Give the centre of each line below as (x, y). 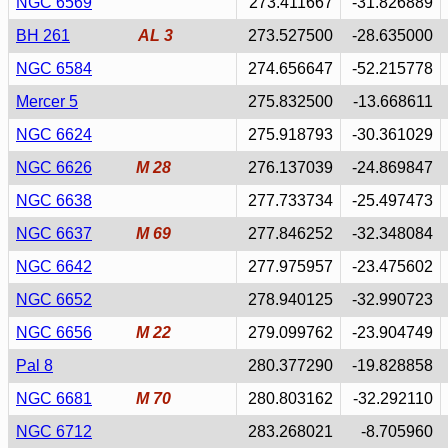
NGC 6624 (54, 134)
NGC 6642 (54, 266)
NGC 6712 (54, 431)
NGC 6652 (54, 299)
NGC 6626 (54, 167)
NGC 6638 (54, 200)
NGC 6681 (54, 398)
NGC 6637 (54, 233)
